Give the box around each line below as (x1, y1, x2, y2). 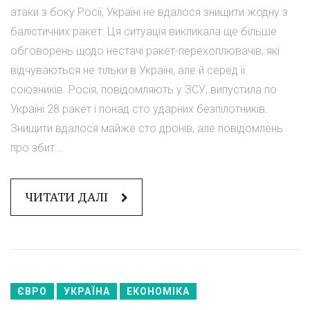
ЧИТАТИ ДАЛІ (25, 189, 111, 205)
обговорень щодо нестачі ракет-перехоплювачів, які (10, 44, 280, 57)
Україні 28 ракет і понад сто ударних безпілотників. (10, 102, 268, 116)
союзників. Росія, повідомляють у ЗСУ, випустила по (10, 82, 277, 96)
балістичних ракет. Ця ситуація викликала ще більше (10, 24, 277, 38)
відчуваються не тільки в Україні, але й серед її (10, 63, 245, 77)
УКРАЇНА (64, 285, 110, 297)
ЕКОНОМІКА (127, 285, 190, 297)
